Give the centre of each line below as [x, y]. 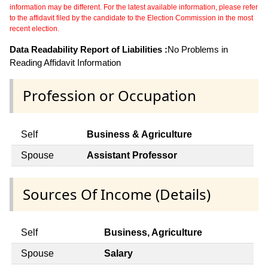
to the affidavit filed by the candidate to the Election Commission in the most [131, 18]
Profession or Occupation [109, 96]
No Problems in [198, 50]
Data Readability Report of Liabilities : [89, 50]
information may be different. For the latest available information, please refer [134, 7]
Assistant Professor [132, 155]
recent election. [34, 29]
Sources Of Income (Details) [117, 194]
